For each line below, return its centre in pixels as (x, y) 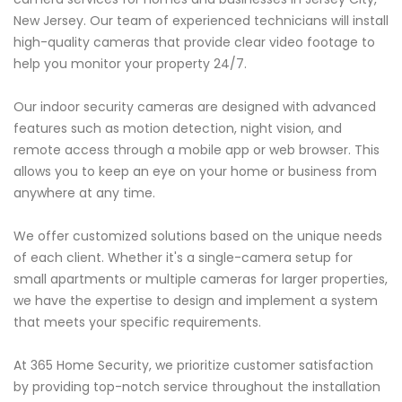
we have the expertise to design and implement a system (196, 301)
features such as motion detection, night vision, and (178, 129)
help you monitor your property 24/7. (130, 64)
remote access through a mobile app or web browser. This (197, 150)
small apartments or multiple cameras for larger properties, (201, 280)
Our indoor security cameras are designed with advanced (195, 107)
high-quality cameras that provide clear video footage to (194, 43)
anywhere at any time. (84, 193)
